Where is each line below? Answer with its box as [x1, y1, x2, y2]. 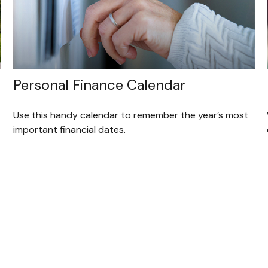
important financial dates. [13, 123, 126, 136]
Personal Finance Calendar [13, 75, 186, 95]
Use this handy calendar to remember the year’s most [13, 109, 249, 122]
